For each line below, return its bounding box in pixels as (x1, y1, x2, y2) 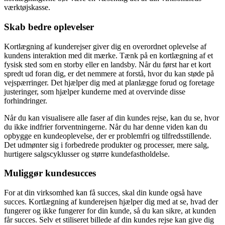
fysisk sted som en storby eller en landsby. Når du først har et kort (4, 60, 211, 69)
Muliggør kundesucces (4, 168, 96, 179)
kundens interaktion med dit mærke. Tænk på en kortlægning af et (4, 51, 213, 60)
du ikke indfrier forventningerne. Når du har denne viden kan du (4, 122, 207, 131)
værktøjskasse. (4, 3, 50, 12)
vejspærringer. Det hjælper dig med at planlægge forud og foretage (4, 78, 214, 87)
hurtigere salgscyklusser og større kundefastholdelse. (4, 149, 170, 158)
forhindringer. (4, 96, 47, 105)
